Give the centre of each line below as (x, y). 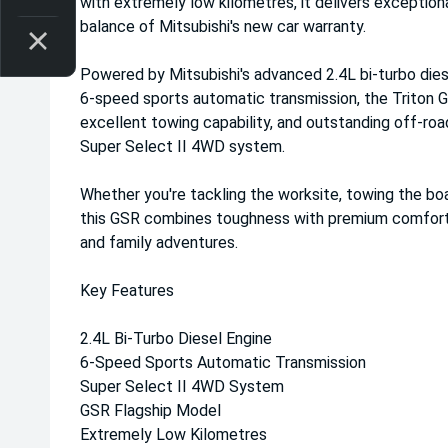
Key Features (127, 290)
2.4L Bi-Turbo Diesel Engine (176, 338)
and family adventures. (159, 242)
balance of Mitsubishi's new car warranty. (223, 26)
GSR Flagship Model (150, 410)
